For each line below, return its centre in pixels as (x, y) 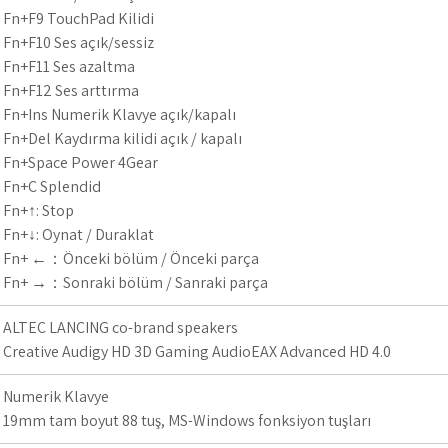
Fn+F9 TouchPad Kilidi (78, 18)
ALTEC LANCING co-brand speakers (120, 327)
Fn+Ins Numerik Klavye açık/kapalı (119, 114)
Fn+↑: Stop (38, 210)
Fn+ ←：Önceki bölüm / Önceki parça (131, 258)
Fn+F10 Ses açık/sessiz (78, 42)
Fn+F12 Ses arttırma (71, 90)
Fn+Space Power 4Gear (80, 162)
